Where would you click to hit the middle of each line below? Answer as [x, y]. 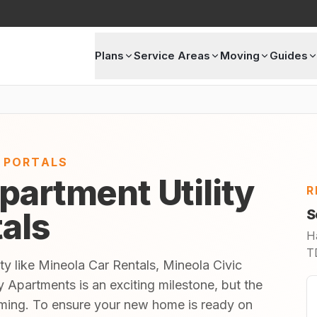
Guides [288, 56]
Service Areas [172, 56]
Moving [240, 56]
